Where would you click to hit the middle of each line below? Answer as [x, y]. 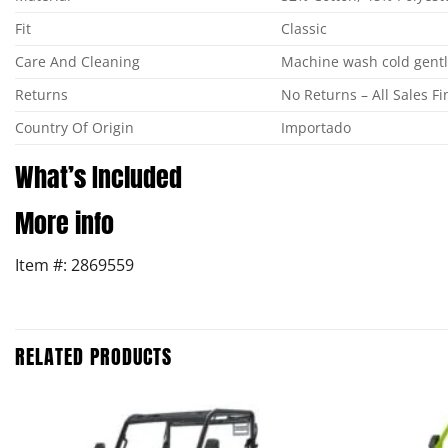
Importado [316, 128]
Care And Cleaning [77, 62]
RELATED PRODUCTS [93, 356]
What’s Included [98, 177]
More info [64, 223]
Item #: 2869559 [74, 265]
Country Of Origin [74, 128]
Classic [304, 29]
